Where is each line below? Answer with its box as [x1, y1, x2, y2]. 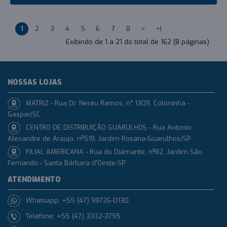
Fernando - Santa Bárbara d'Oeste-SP [8, 158, 125, 167]
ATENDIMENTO [8, 174, 61, 184]
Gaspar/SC [8, 109, 41, 119]
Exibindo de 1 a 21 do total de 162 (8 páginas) [66, 37, 209, 46]
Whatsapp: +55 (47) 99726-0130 [25, 196, 129, 205]
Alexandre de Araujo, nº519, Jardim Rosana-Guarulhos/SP [8, 134, 191, 143]
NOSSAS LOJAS [8, 77, 62, 87]
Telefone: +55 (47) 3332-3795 [26, 211, 121, 220]
